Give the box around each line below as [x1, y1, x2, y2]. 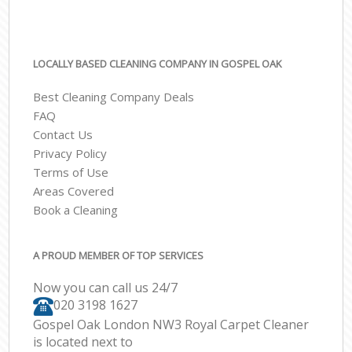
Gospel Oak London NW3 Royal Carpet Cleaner [33, 315, 310, 333]
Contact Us [33, 126, 93, 143]
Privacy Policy [33, 145, 108, 162]
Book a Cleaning [33, 202, 119, 218]
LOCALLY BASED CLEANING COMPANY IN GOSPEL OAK [33, 57, 282, 71]
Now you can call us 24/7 [33, 279, 178, 297]
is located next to [33, 332, 134, 350]
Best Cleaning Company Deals [33, 89, 195, 105]
